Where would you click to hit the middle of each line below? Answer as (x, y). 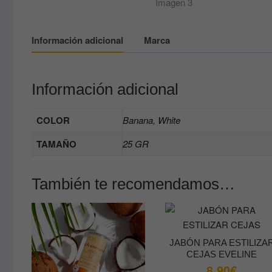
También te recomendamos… (133, 184)
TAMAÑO (56, 144)
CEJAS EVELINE (222, 254)
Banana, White (151, 120)
